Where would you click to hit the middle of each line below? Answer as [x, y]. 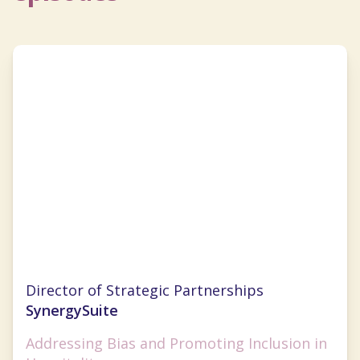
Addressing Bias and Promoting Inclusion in [176, 344]
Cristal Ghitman [100, 279]
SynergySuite [72, 311]
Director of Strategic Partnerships [145, 290]
